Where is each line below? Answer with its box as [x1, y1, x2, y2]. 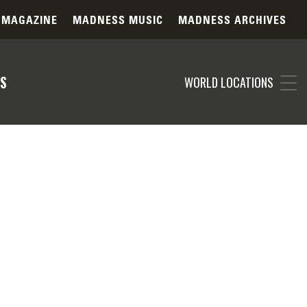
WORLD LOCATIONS [184, 73, 273, 91]
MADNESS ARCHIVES [178, 13, 286, 27]
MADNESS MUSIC [73, 13, 163, 27]
